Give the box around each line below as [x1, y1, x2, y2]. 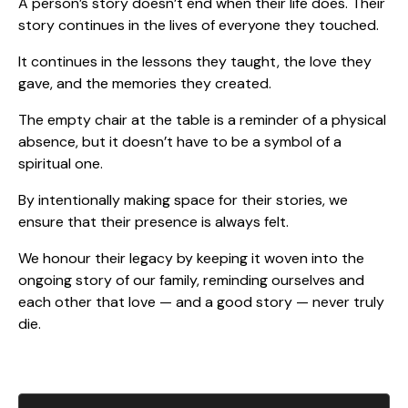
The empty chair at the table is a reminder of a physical [18, 109, 386, 129]
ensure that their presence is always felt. [18, 211, 289, 231]
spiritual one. [18, 153, 103, 173]
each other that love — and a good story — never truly [18, 291, 384, 311]
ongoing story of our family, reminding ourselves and [18, 270, 364, 290]
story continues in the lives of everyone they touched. [18, 15, 379, 35]
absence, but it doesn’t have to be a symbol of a [18, 131, 342, 151]
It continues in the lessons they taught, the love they [18, 51, 372, 71]
